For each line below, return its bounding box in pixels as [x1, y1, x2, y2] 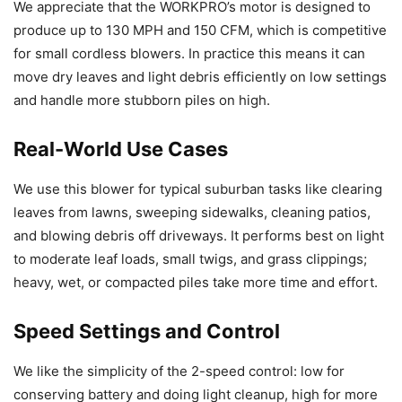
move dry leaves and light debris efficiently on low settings [13, 68, 387, 86]
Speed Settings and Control [13, 319, 280, 344]
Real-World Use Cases [13, 137, 228, 162]
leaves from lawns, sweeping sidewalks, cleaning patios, [13, 204, 371, 222]
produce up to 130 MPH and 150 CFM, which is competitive [13, 22, 387, 39]
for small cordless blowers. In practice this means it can [13, 45, 365, 63]
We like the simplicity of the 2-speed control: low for [13, 363, 345, 380]
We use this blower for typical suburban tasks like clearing [13, 180, 382, 198]
